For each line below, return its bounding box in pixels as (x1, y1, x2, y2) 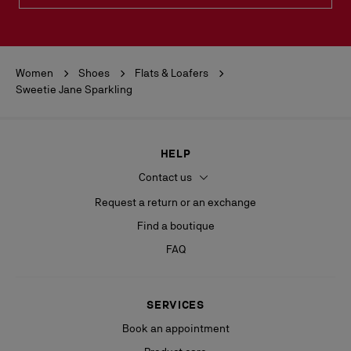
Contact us (138, 171, 194, 183)
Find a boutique (136, 219, 215, 233)
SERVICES (147, 299, 204, 312)
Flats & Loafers (135, 67, 208, 79)
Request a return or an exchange (95, 196, 256, 209)
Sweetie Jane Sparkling (16, 83, 132, 96)
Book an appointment (121, 322, 230, 335)
